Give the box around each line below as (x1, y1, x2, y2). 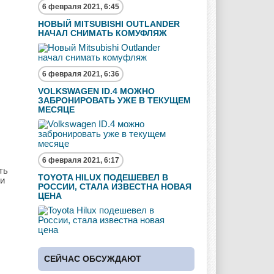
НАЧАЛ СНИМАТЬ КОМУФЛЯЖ (38, 28, 167, 38)
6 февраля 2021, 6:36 (42, 70, 119, 78)
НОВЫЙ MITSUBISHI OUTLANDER (38, 19, 180, 29)
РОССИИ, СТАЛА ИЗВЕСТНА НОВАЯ (38, 182, 191, 191)
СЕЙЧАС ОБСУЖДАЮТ (44, 254, 141, 264)
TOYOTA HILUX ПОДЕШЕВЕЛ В (38, 172, 168, 182)
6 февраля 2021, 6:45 (42, 2, 119, 11)
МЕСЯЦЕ (38, 105, 75, 114)
